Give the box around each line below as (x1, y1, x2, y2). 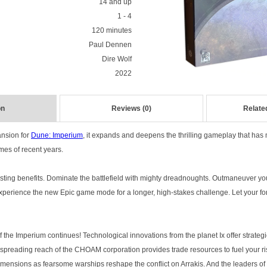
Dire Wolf (101, 55, 132, 63)
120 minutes (91, 26, 132, 35)
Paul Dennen (88, 41, 132, 49)
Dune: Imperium (31, 131, 83, 139)
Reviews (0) (111, 104, 151, 113)
